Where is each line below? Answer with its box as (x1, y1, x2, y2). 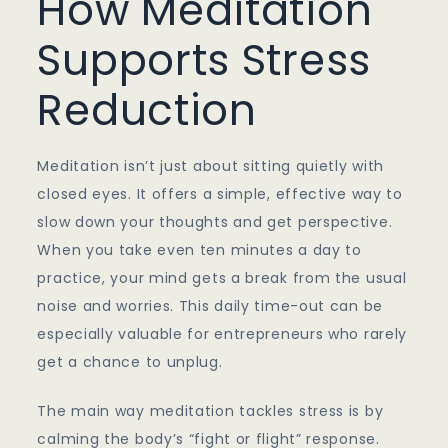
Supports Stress (37, 31, 371, 91)
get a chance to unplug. (37, 352, 223, 373)
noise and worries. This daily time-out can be (37, 296, 383, 317)
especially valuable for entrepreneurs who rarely (37, 324, 408, 345)
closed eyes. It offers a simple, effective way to (37, 184, 403, 205)
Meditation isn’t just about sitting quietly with (37, 156, 385, 177)
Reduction (37, 81, 257, 141)
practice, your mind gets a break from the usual (37, 268, 407, 289)
